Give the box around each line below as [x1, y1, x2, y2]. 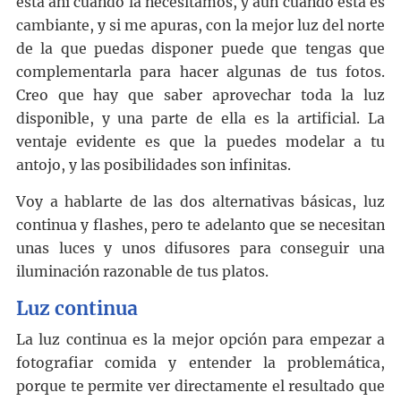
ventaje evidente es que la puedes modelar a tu [15, 133, 386, 151]
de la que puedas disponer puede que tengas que [15, 40, 386, 58]
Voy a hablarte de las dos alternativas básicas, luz [15, 193, 386, 211]
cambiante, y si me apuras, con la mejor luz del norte [15, 17, 386, 35]
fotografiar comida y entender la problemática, [15, 354, 386, 372]
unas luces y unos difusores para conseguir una [15, 240, 386, 258]
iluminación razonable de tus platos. [15, 263, 269, 281]
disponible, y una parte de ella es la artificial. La [15, 110, 386, 128]
